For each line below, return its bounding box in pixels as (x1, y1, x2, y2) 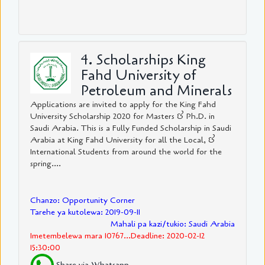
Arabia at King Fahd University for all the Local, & (30, 134, 215, 146)
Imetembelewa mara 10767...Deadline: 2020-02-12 (30, 230, 205, 241)
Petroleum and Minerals (81, 80, 232, 101)
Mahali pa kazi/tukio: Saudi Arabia (111, 218, 235, 230)
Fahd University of (81, 65, 197, 85)
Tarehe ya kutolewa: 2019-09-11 (30, 206, 140, 218)
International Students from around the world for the (30, 146, 222, 157)
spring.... (30, 157, 61, 169)
